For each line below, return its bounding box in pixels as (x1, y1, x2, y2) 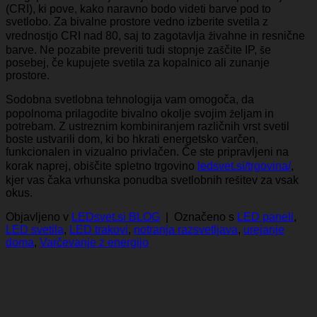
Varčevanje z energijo (40, 236, 149, 248)
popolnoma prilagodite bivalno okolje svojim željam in (6, 107, 274, 120)
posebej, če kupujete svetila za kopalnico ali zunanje (6, 56, 270, 69)
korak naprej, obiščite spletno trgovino (6, 159, 197, 172)
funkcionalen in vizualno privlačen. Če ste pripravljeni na (6, 145, 289, 158)
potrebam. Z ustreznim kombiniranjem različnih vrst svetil (6, 120, 289, 132)
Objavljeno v (6, 210, 71, 223)
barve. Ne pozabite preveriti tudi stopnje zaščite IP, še (6, 43, 271, 56)
